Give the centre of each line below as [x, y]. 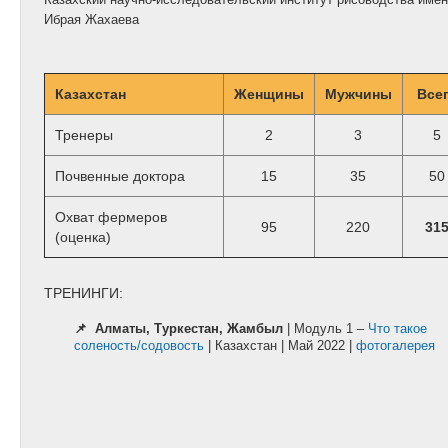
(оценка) [82, 237]
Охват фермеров [110, 217]
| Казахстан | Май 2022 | [279, 346]
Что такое [397, 329]
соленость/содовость [138, 346]
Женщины [268, 94]
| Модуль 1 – [325, 329]
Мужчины [358, 94]
